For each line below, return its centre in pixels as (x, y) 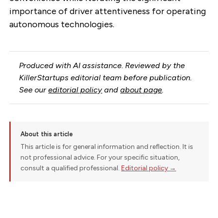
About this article (47, 134)
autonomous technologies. (62, 25)
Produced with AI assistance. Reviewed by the (102, 65)
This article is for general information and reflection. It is (107, 147)
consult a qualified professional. (71, 168)
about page (141, 90)
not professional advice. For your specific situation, (100, 158)
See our (34, 90)
